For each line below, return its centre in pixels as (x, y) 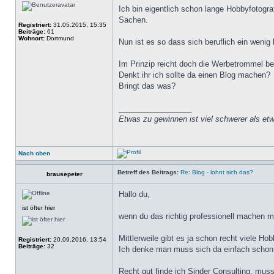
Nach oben (34, 153)
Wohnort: (31, 38)
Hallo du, (134, 194)
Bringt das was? (147, 86)
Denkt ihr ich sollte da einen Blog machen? (194, 75)
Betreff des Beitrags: (148, 172)
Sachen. (133, 20)
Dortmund (59, 38)
